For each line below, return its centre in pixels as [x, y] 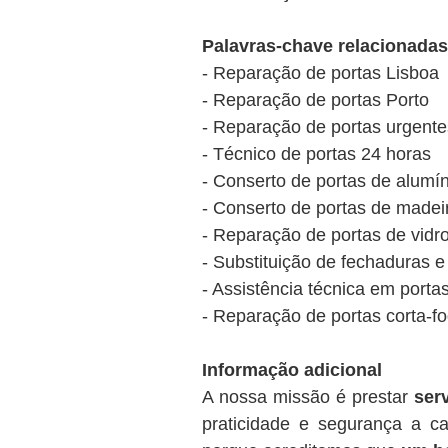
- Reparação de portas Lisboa [320, 73]
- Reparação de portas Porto [315, 100]
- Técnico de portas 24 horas [316, 154]
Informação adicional [292, 370]
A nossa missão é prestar [308, 397]
